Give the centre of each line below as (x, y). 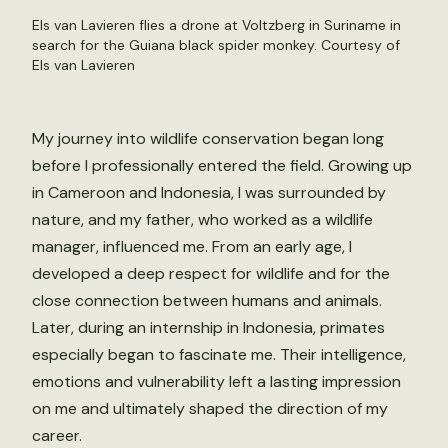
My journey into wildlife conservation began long (208, 138)
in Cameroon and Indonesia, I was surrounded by (209, 192)
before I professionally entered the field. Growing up (222, 165)
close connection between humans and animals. (207, 300)
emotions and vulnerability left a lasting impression (216, 381)
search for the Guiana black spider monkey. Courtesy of (216, 45)
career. (57, 435)
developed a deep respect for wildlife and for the (211, 273)
